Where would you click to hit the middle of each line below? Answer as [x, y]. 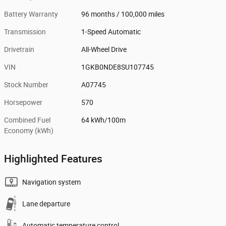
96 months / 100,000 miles [123, 14]
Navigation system [51, 182]
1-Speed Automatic [111, 32]
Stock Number [26, 85]
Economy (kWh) [29, 131]
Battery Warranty [31, 14]
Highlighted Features [53, 159]
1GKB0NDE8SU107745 [118, 67]
